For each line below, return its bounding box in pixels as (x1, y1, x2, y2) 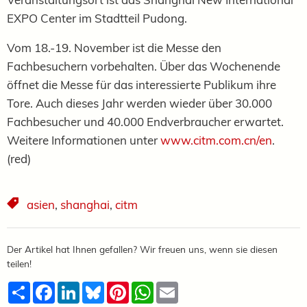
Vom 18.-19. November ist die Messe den (7, 40, 221, 55)
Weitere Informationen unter (7, 132, 160, 147)
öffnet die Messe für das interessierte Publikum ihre (7, 77, 276, 92)
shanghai (60, 197, 110, 212)
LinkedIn (79, 280, 122, 294)
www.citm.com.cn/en (160, 132, 272, 147)
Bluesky (104, 280, 144, 294)
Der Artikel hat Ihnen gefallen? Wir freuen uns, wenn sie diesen (7, 243, 278, 255)
